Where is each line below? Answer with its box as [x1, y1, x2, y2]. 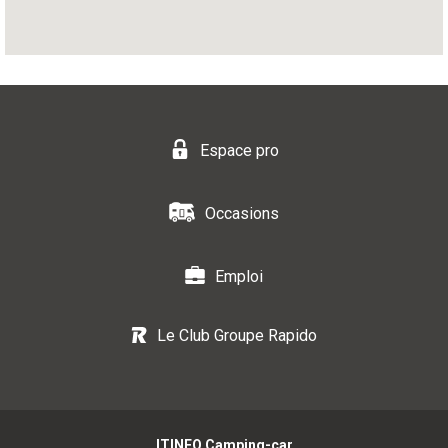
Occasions [205, 203, 279, 223]
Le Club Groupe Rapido [157, 326, 317, 345]
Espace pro [199, 140, 279, 160]
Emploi [215, 266, 263, 286]
